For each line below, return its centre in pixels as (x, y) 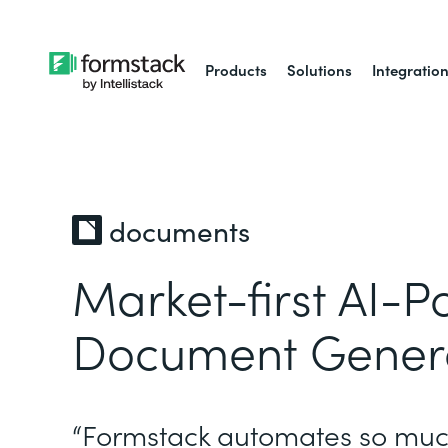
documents (179, 230)
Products (236, 69)
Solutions (320, 69)
